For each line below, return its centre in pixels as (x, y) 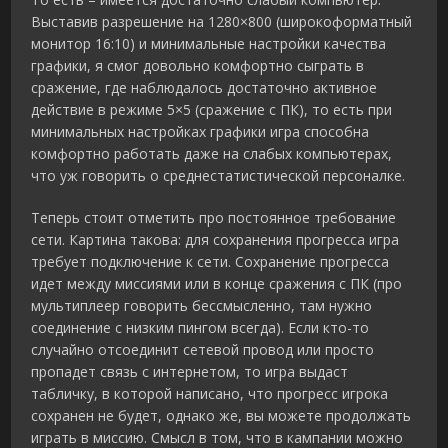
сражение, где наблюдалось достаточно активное (204, 88)
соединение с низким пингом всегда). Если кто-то (200, 328)
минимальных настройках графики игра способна (200, 132)
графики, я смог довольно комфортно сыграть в (198, 66)
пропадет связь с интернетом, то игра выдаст (190, 372)
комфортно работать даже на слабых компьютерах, (212, 154)
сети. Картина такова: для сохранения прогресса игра (215, 240)
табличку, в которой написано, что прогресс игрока (210, 394)
